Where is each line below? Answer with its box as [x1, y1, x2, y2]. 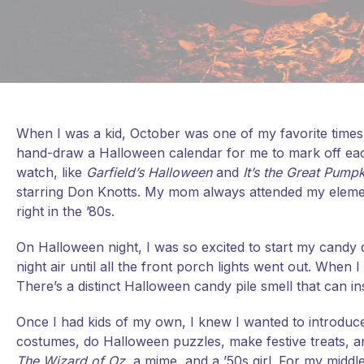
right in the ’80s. [16, 203, 115, 219]
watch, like [16, 164, 86, 180]
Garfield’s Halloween [86, 164, 212, 180]
